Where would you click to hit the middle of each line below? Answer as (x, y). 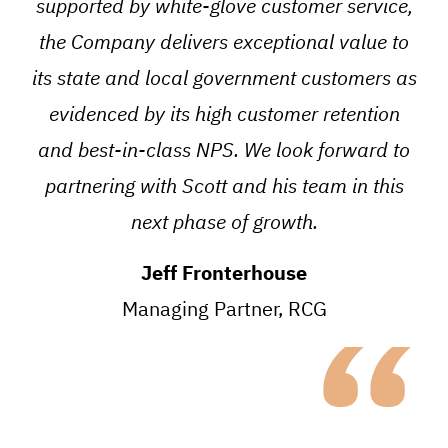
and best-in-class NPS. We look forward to (224, 149)
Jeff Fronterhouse (224, 272)
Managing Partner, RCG (224, 308)
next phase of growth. (224, 221)
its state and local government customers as (224, 77)
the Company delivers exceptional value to (224, 41)
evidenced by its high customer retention (224, 113)
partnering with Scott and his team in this (224, 185)
